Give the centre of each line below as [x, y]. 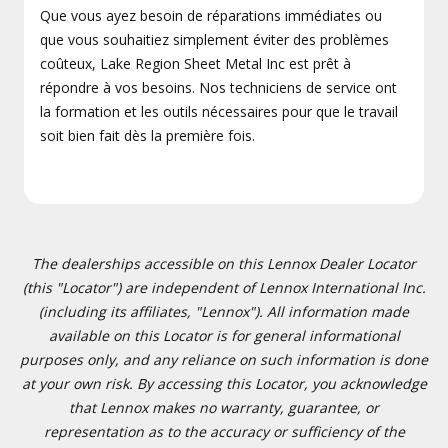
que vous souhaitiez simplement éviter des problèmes [214, 39]
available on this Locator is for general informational [224, 335]
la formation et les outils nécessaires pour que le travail [219, 111]
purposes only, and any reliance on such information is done [224, 359]
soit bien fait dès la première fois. [147, 135]
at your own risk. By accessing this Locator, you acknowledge [224, 383]
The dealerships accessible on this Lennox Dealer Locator [224, 263]
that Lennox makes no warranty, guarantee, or [224, 407]
